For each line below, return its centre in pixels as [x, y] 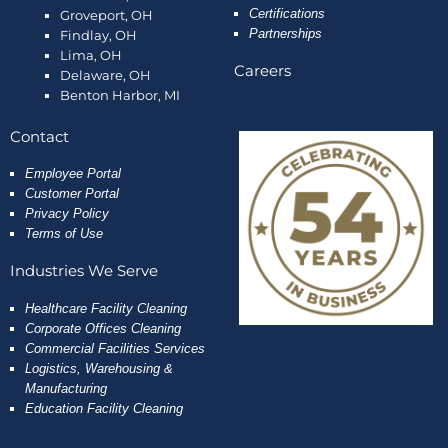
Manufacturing [66, 389]
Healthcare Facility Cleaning [106, 309]
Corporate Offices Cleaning [103, 329]
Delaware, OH [105, 75]
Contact [39, 136]
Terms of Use [64, 234]
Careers [262, 70]
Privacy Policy [67, 214]
